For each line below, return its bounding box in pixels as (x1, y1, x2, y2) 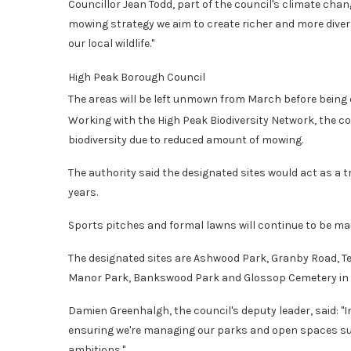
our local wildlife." (68, 36, 154, 50)
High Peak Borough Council (68, 70, 205, 84)
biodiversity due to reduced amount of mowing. (68, 132, 303, 147)
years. (68, 185, 98, 199)
